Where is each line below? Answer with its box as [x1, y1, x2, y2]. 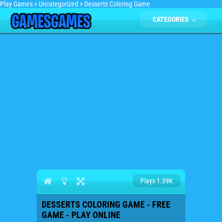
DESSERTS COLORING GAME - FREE [42, 199, 170, 210]
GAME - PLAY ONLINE [42, 210, 120, 220]
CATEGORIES [153, 15, 190, 23]
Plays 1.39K [140, 177, 173, 185]
